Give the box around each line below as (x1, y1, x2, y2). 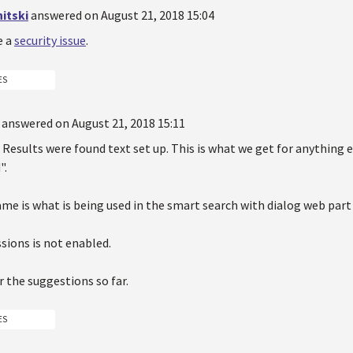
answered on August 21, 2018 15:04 (31, 7, 214, 24)
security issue (14, 32, 86, 49)
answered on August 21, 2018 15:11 (2, 114, 185, 131)
